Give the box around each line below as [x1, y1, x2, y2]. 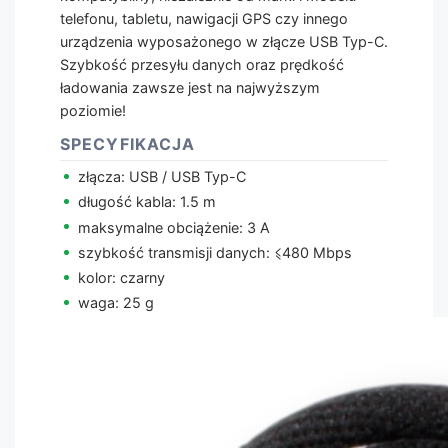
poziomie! [60, 101, 126, 119]
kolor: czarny [77, 268, 165, 286]
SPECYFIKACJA [60, 133, 196, 154]
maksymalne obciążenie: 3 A [77, 218, 270, 236]
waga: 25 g [77, 294, 154, 312]
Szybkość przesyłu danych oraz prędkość [60, 55, 344, 73]
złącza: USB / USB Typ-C [77, 168, 246, 186]
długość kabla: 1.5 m [77, 193, 216, 211]
